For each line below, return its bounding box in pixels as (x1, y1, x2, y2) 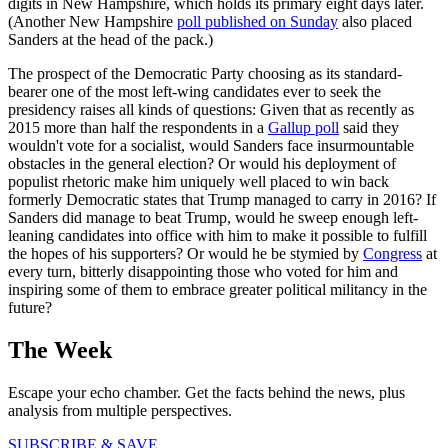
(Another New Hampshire (8, 13, 177, 31)
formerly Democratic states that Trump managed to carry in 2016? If (8, 191, 436, 209)
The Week (8, 336, 112, 363)
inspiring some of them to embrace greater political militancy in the (8, 281, 427, 299)
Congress (363, 245, 422, 263)
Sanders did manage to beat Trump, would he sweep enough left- (8, 209, 418, 227)
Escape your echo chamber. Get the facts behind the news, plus (8, 383, 405, 401)
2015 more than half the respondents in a (8, 119, 268, 137)
